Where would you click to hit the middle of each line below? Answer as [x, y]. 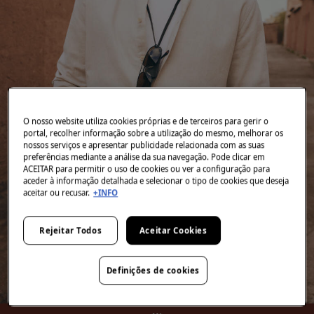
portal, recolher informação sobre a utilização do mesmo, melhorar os [153, 133]
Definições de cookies [153, 271]
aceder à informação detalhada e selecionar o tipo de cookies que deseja [156, 181]
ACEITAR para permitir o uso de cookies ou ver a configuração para [147, 169]
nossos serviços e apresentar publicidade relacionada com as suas [144, 145]
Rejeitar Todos [71, 231]
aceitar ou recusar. [57, 193]
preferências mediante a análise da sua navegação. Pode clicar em [144, 157]
